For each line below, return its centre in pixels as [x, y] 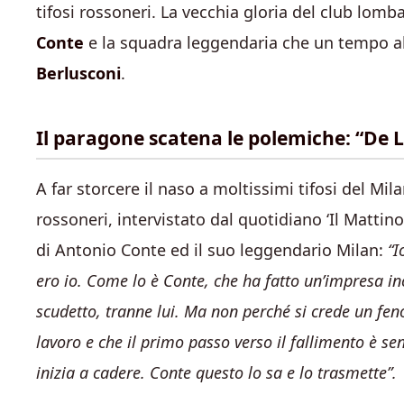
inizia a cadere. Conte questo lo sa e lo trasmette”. [216, 372]
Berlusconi [78, 73]
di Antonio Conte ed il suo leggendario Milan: [210, 250]
